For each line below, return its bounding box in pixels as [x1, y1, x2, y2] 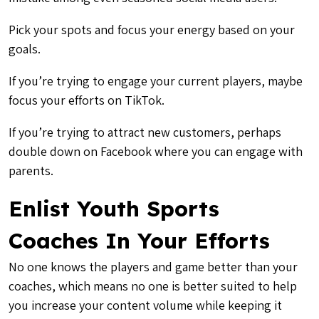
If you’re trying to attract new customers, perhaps [9, 124, 281, 140]
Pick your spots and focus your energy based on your [9, 21, 295, 38]
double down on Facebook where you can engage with [9, 143, 303, 159]
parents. [9, 162, 56, 179]
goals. [9, 41, 41, 57]
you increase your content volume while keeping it [9, 297, 282, 313]
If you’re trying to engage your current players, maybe [9, 73, 303, 89]
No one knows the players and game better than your [9, 258, 298, 275]
